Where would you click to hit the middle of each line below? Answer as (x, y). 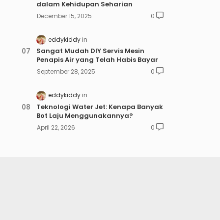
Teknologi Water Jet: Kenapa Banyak (99, 107)
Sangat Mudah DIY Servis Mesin (90, 51)
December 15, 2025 (64, 16)
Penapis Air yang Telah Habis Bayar (97, 60)
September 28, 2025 (66, 72)
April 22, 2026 (56, 127)
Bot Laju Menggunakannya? (84, 115)
